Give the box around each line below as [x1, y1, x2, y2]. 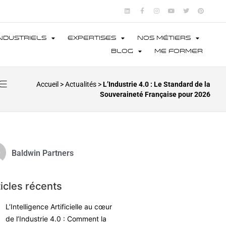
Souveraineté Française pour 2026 [100, 90, 211, 98]
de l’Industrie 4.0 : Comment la [5, 214, 106, 223]
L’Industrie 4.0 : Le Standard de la [103, 80, 211, 88]
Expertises [68, 34, 117, 41]
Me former [154, 47, 203, 54]
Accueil [36, 80, 59, 88]
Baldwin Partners [11, 148, 74, 158]
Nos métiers [137, 34, 191, 41]
